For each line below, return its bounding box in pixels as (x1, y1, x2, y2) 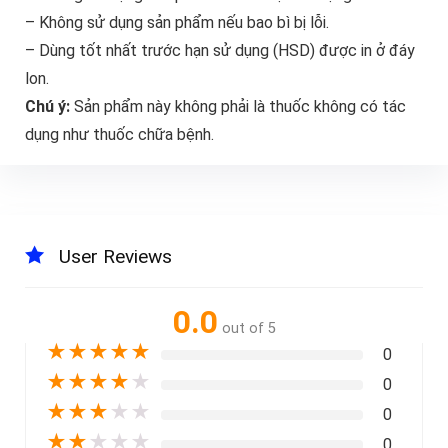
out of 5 (221, 320, 276, 338)
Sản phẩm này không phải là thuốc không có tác (73, 97, 406, 117)
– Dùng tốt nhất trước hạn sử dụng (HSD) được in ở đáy (24, 41, 415, 61)
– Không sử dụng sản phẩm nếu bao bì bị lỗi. (24, 13, 329, 33)
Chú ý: (24, 97, 74, 117)
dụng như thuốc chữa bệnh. (24, 125, 214, 145)
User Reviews (58, 245, 172, 269)
